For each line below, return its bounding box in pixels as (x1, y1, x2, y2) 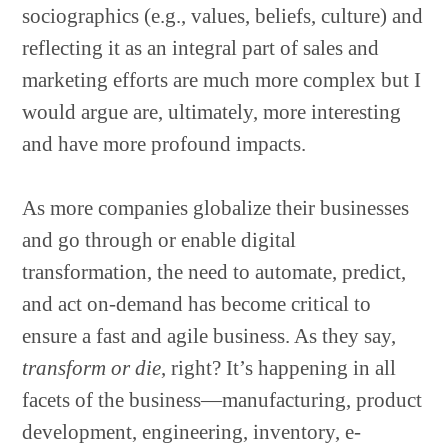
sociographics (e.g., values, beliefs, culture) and (22, 4, 424, 28)
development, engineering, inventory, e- (22, 420, 362, 444)
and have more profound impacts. (22, 132, 307, 156)
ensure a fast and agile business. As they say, (22, 324, 397, 348)
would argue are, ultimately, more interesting (22, 100, 402, 124)
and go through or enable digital (22, 228, 297, 252)
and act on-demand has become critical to (22, 292, 372, 316)
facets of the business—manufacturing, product (22, 388, 423, 412)
